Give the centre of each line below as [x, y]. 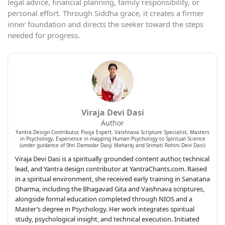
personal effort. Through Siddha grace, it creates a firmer [106, 13]
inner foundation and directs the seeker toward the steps [105, 24]
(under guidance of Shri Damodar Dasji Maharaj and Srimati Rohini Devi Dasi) [113, 145]
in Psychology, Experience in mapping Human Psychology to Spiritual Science [113, 139]
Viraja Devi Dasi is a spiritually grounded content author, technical [112, 159]
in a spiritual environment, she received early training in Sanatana [113, 179]
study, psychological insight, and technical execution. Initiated [107, 219]
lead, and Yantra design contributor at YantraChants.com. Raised [111, 169]
